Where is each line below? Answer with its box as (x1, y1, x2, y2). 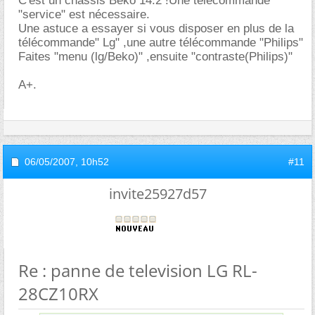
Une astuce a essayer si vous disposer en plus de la (18, 21, 294, 35)
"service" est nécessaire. (18, 7, 150, 21)
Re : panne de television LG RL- (18, 258, 257, 282)
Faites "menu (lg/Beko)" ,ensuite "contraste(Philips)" (18, 49, 292, 63)
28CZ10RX (18, 281, 98, 305)
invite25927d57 (108, 184, 207, 203)
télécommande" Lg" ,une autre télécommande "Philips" (18, 35, 303, 49)
